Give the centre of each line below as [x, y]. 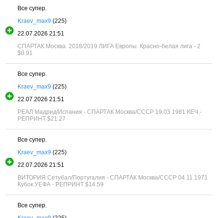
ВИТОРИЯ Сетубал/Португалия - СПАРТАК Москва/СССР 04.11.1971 [113, 177]
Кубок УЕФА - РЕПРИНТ [51, 184]
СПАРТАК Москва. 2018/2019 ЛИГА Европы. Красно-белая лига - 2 [109, 46]
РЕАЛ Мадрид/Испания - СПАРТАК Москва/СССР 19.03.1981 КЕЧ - [110, 112]
